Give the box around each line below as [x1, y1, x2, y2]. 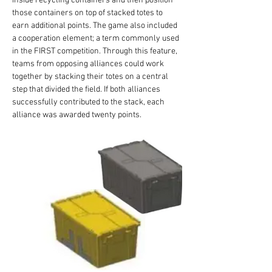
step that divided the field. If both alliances [12, 84, 162, 95]
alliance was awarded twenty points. [12, 110, 141, 120]
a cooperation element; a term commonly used [12, 33, 181, 44]
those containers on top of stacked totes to [12, 8, 165, 18]
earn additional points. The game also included [12, 21, 179, 31]
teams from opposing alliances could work [12, 59, 166, 69]
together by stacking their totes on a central [12, 72, 170, 82]
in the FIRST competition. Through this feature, [12, 46, 179, 56]
